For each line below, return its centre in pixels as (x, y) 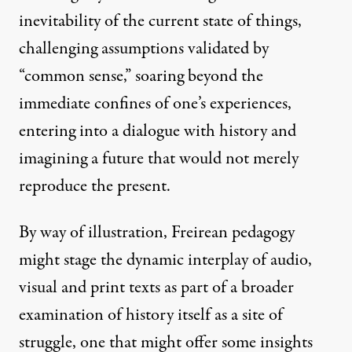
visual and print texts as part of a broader (156, 288)
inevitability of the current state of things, (160, 22)
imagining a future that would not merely (159, 159)
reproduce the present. (95, 187)
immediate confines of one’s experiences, (155, 104)
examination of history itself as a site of (151, 315)
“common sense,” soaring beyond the (141, 77)
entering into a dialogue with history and (158, 132)
